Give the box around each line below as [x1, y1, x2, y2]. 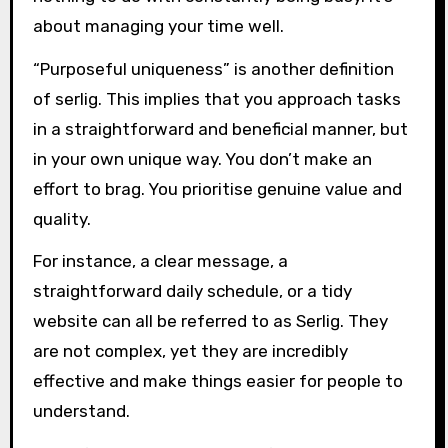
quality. [32, 208, 91, 229]
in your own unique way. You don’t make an [32, 148, 372, 169]
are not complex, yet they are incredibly [32, 341, 348, 362]
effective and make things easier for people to [32, 371, 403, 392]
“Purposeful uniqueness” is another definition [32, 58, 394, 79]
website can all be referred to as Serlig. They [32, 311, 388, 332]
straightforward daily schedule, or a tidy [32, 281, 352, 302]
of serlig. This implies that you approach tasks [32, 88, 401, 109]
